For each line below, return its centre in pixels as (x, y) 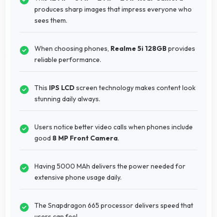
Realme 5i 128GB (139, 48)
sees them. (51, 20)
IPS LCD (62, 87)
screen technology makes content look (135, 87)
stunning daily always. (67, 99)
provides (181, 48)
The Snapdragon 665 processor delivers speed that (114, 205)
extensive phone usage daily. (78, 177)
